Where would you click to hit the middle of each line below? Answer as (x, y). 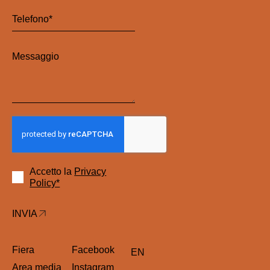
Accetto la (52, 171)
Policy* (45, 183)
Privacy (90, 171)
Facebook (93, 250)
